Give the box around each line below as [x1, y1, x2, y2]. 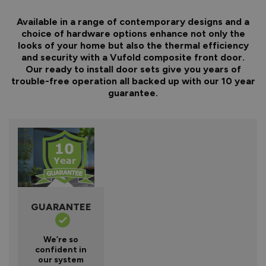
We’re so [43, 234, 78, 245]
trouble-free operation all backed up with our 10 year [11, 75, 255, 87]
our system [38, 254, 84, 265]
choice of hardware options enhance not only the [21, 27, 245, 39]
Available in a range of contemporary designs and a [17, 15, 249, 27]
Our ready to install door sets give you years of [25, 63, 241, 75]
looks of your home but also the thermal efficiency [17, 39, 249, 51]
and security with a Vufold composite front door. [21, 51, 245, 63]
